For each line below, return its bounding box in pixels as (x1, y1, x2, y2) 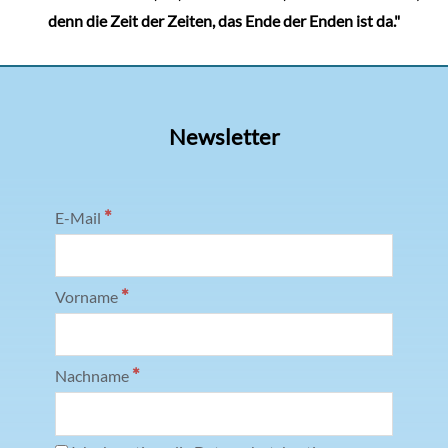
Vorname (55, 288, 121, 307)
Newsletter (168, 122, 280, 150)
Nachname (55, 367, 132, 386)
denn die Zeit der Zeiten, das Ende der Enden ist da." (48, 11, 400, 30)
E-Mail (55, 208, 104, 227)
